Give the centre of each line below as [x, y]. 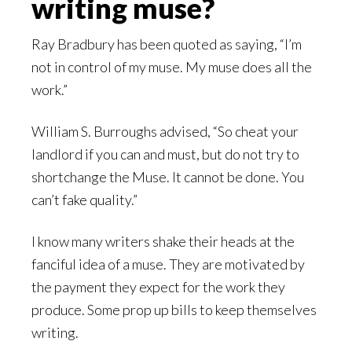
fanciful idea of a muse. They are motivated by [168, 264]
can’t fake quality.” [84, 200]
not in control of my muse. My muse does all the [172, 67]
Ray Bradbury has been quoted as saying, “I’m [167, 44]
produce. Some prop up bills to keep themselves [174, 310]
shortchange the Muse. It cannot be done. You [168, 177]
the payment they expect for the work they [158, 287]
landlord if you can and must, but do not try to [165, 154]
